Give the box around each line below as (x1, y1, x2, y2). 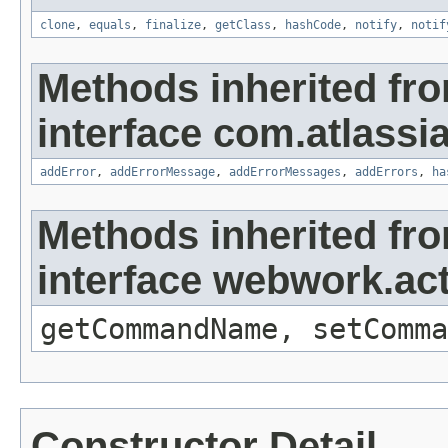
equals (89, 18, 131, 33)
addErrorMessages (229, 165, 341, 180)
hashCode (285, 18, 341, 33)
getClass (215, 18, 271, 33)
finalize (145, 18, 201, 33)
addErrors (355, 165, 418, 180)
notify (355, 18, 397, 33)
